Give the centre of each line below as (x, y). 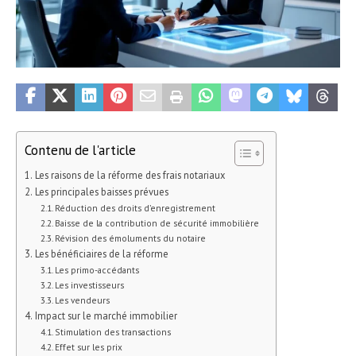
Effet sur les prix (89, 346)
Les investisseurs (90, 284)
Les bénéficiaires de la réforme (101, 253)
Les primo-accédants (97, 269)
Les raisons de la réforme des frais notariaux (130, 174)
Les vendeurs (83, 300)
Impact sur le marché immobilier (106, 315)
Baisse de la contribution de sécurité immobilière (157, 222)
